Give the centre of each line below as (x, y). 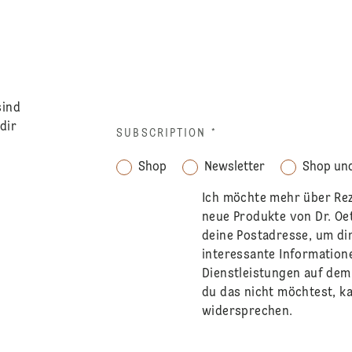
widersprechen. (247, 312)
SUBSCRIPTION (161, 133)
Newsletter (235, 167)
